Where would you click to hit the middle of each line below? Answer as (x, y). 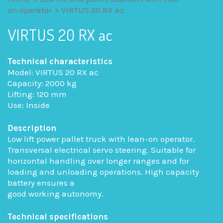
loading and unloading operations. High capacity (103, 172)
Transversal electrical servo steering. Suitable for (102, 150)
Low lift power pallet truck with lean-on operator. (101, 139)
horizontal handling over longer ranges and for (98, 161)
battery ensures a (41, 183)
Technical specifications (58, 217)
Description (32, 128)
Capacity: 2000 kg (42, 83)
